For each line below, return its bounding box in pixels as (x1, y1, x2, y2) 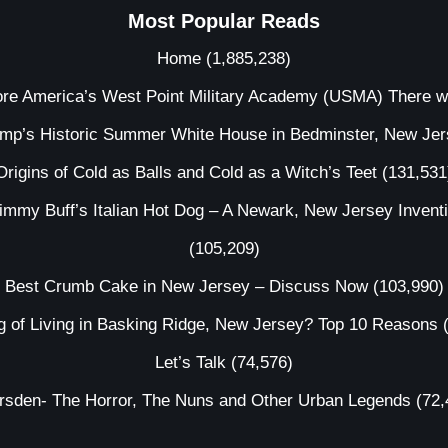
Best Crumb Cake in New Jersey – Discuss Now (4, 277, 368, 297)
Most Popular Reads (128, 10, 320, 33)
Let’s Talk (155, 353, 226, 373)
